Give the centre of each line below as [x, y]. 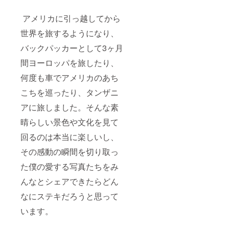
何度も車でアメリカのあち [70, 77]
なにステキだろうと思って [70, 196]
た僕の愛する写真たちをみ [70, 166]
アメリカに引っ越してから [71, 18]
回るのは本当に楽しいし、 [70, 136]
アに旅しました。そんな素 [70, 107]
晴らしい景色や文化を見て [70, 122]
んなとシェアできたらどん [70, 181]
